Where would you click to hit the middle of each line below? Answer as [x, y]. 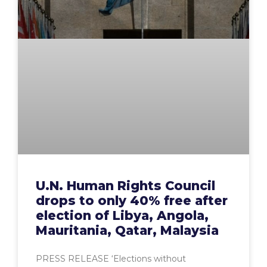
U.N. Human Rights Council [125, 186]
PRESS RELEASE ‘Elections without [111, 259]
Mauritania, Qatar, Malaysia [127, 231]
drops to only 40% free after [132, 201]
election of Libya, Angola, [122, 216]
